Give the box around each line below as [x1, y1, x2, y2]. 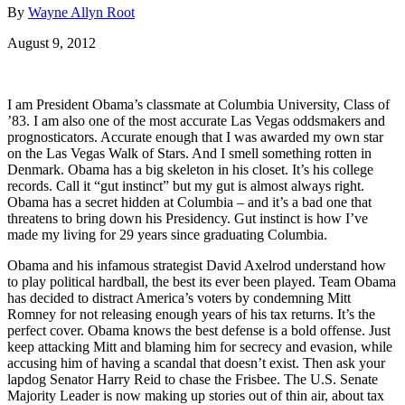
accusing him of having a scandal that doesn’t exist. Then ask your [7, 354, 385, 371]
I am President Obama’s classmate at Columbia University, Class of [7, 96, 390, 112]
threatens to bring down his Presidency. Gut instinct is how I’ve [7, 210, 368, 226]
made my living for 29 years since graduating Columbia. [7, 226, 327, 242]
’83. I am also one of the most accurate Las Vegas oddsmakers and [7, 112, 385, 128]
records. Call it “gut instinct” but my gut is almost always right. [7, 177, 364, 193]
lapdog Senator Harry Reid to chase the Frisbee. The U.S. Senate [7, 371, 378, 387]
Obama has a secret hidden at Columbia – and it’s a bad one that [7, 193, 372, 210]
